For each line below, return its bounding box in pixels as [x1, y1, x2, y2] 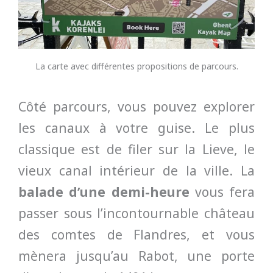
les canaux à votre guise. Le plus [18, 119, 255, 136]
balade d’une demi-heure [18, 183, 190, 200]
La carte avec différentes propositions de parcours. [35, 60, 238, 73]
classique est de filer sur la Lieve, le [18, 140, 255, 158]
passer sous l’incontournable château [18, 204, 255, 222]
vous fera [189, 183, 255, 200]
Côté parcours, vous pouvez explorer [18, 97, 255, 115]
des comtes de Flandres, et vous [18, 225, 255, 243]
